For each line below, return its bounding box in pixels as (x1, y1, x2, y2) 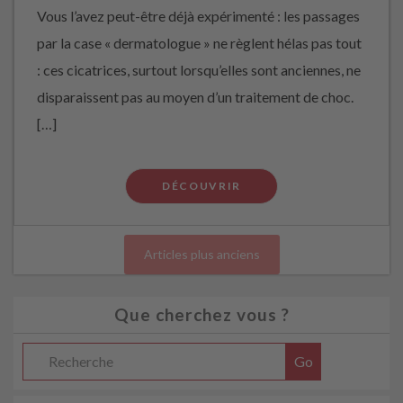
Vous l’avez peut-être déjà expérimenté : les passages (37, 7, 360, 24)
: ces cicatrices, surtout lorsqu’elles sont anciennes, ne (37, 61, 361, 78)
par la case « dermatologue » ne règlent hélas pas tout (37, 34, 362, 51)
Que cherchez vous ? (113, 304, 290, 325)
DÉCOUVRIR (161, 179, 242, 193)
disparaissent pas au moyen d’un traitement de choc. (37, 88, 354, 105)
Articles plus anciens (143, 246, 260, 262)
